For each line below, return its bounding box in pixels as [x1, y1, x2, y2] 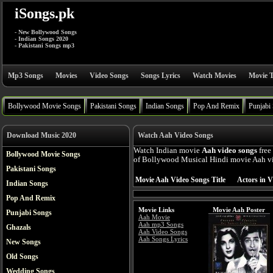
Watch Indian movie [133, 146, 202, 155]
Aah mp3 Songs [138, 221, 183, 228]
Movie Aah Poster [213, 206, 265, 213]
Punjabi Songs [6, 208, 52, 217]
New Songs [6, 238, 41, 246]
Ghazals [6, 223, 31, 232]
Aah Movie [138, 213, 170, 221]
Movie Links [138, 206, 174, 213]
